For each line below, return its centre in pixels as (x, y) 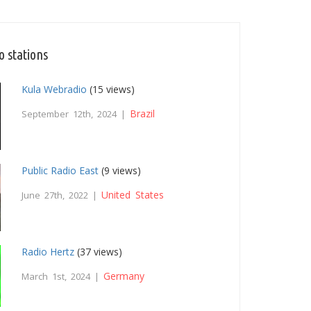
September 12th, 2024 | (76, 114)
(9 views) (120, 171)
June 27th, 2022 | (62, 195)
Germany (124, 276)
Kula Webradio (54, 90)
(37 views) (99, 252)
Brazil (143, 114)
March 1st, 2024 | (63, 277)
